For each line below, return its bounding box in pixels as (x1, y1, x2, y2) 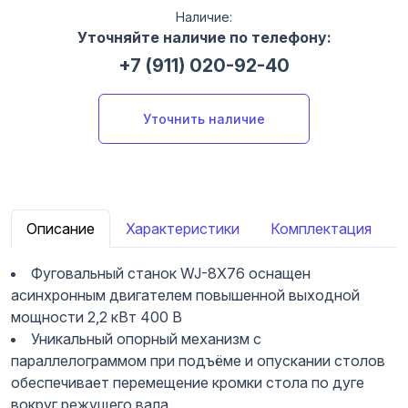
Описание (26, 219, 95, 238)
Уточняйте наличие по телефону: (76, 27, 331, 46)
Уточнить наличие (143, 110, 265, 127)
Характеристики (126, 219, 240, 238)
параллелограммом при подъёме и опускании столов (11, 351, 385, 370)
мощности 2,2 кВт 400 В (11, 307, 182, 326)
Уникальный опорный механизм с (31, 329, 261, 348)
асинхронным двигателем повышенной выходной (11, 285, 360, 304)
